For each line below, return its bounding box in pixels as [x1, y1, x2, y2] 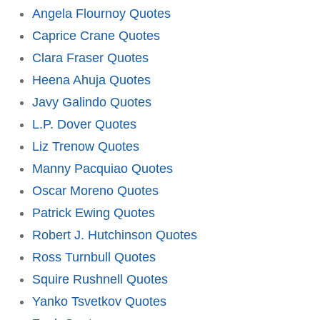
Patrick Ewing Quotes [32, 205, 155, 220]
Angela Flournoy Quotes [32, 6, 171, 21]
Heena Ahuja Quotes [32, 72, 151, 87]
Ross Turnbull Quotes [32, 249, 156, 264]
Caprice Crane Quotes [32, 28, 160, 43]
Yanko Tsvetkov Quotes [32, 294, 166, 309]
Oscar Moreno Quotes [32, 183, 159, 198]
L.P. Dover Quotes [32, 116, 136, 131]
